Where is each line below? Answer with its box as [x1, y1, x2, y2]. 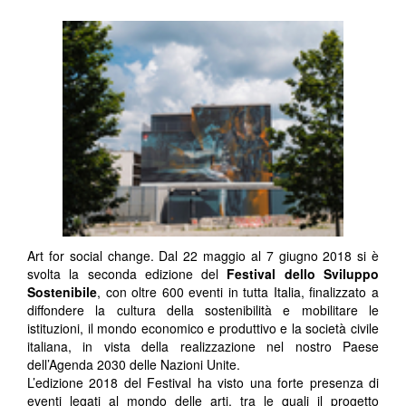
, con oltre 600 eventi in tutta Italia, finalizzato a [97, 283, 379, 302]
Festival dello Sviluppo [227, 265, 380, 284]
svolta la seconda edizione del [27, 265, 227, 284]
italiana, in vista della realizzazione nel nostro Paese [27, 337, 379, 356]
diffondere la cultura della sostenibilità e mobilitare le [27, 301, 379, 320]
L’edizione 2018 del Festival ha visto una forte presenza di [27, 373, 379, 392]
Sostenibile [27, 283, 97, 302]
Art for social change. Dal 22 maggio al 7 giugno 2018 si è [27, 246, 379, 266]
